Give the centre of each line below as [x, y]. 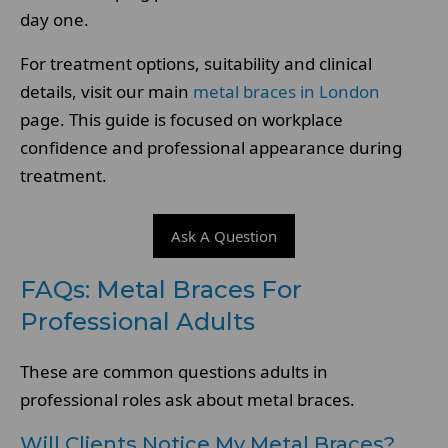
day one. [54, 19]
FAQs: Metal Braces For [161, 289]
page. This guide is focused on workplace [181, 119]
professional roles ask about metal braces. [187, 399]
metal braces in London [286, 91]
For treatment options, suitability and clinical [196, 63]
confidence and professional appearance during [211, 147]
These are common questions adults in [174, 371]
